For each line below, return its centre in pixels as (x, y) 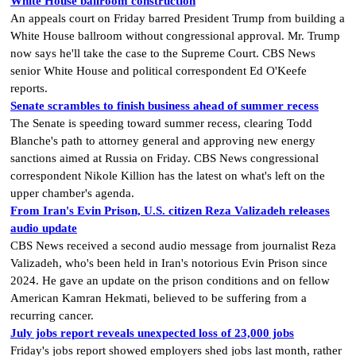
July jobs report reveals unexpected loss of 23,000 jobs (152, 333)
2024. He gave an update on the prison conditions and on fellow (170, 281)
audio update (44, 228)
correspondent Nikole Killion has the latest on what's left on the (168, 176)
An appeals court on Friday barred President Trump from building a (178, 19)
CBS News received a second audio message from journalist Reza (173, 246)
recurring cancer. (52, 316)
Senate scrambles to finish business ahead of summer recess (164, 106)
